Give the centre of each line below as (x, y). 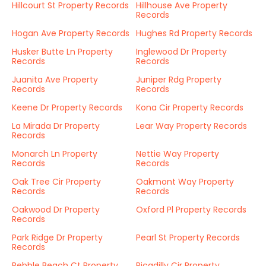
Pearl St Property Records (188, 237)
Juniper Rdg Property (179, 80)
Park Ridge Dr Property (57, 237)
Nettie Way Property (178, 154)
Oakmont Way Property (185, 182)
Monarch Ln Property (55, 154)
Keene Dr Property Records (67, 107)
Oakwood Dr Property (56, 210)
